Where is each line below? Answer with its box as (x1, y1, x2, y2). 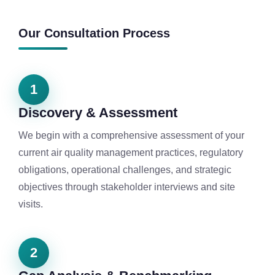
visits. (18, 198, 43, 209)
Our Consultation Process (18, 26, 170, 40)
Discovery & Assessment (18, 104, 177, 120)
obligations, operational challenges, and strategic (18, 164, 231, 175)
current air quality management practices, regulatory (18, 147, 243, 158)
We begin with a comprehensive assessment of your (18, 130, 244, 141)
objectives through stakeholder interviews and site (18, 181, 235, 192)
